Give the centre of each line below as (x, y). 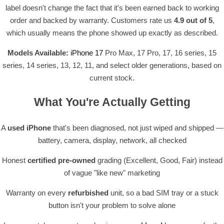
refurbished (88, 193)
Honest (14, 160)
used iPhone (29, 128)
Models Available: (38, 52)
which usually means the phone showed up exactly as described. (112, 32)
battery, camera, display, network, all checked (112, 140)
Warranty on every (37, 193)
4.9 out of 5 (193, 20)
